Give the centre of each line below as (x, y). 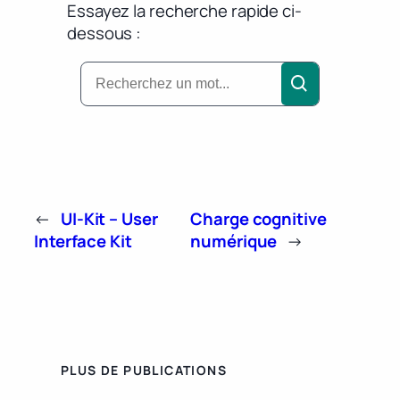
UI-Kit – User (109, 219)
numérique (234, 242)
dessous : (104, 33)
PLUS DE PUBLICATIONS (144, 371)
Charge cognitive (258, 219)
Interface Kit (83, 242)
